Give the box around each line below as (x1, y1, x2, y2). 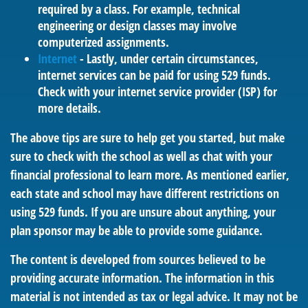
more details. (38, 100, 101, 116)
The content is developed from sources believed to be (10, 251, 265, 267)
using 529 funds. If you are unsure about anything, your (10, 203, 276, 220)
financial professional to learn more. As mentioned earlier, (10, 166, 289, 183)
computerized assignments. (38, 34, 169, 50)
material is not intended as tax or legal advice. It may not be (10, 288, 298, 305)
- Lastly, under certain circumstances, (77, 50, 258, 67)
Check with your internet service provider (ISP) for (38, 83, 277, 100)
